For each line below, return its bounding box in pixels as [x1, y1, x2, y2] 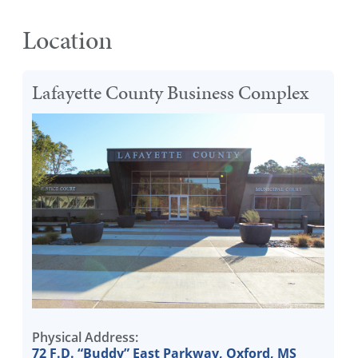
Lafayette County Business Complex [31, 79, 308, 106]
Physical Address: [31, 328, 138, 347]
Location [22, 22, 113, 58]
